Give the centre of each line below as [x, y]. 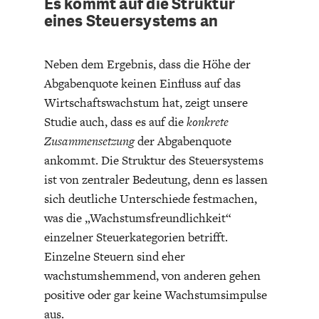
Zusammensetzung [89, 141]
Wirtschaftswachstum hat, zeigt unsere [146, 103]
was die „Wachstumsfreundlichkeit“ [137, 218]
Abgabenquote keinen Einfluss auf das [142, 84]
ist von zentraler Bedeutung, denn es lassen [156, 180]
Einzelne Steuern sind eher [114, 257]
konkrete [206, 122]
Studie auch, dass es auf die [114, 122]
